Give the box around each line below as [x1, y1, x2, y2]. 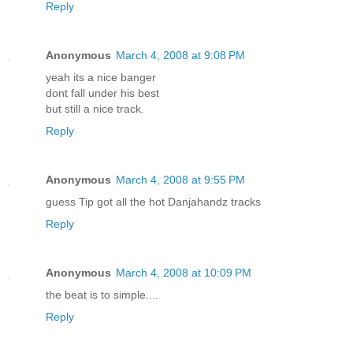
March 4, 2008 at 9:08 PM [116, 49, 245, 62]
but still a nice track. [46, 102, 144, 116]
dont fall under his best [46, 87, 159, 100]
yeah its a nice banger [46, 71, 156, 84]
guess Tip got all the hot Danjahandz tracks [46, 195, 261, 209]
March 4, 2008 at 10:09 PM [116, 266, 251, 280]
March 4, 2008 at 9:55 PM [116, 173, 245, 187]
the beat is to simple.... [46, 288, 158, 302]
